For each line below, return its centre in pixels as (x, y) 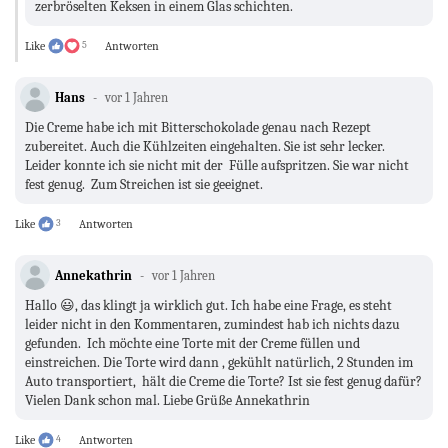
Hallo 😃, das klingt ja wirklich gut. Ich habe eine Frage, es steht (208, 306)
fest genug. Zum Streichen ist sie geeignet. (144, 185)
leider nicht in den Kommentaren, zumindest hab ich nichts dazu (212, 325)
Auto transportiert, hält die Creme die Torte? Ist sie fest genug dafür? (223, 382)
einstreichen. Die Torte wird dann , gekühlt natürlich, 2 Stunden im (219, 363)
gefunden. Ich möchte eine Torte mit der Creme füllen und (192, 344)
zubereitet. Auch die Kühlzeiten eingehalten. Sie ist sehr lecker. (205, 147)
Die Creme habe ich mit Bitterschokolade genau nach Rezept (198, 128)
